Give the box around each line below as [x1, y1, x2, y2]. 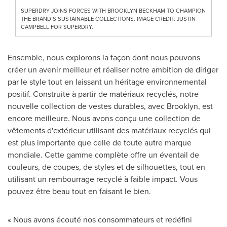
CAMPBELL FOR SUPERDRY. [21, 22, 93, 31]
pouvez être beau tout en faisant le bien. [8, 185, 151, 197]
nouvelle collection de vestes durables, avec [8, 100, 167, 112]
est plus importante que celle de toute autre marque [8, 136, 192, 148]
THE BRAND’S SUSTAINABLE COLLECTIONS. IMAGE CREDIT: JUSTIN [21, 14, 196, 23]
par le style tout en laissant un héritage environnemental [8, 75, 207, 88]
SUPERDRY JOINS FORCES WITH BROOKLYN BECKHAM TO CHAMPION [21, 6, 206, 15]
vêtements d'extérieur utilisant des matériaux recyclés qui [8, 124, 211, 136]
